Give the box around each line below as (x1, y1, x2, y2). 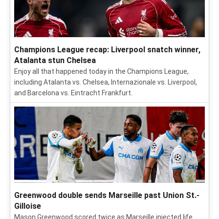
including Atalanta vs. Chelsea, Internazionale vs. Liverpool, (14, 78, 197, 87)
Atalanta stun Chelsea (14, 56, 96, 66)
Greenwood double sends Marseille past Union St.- (14, 191, 199, 200)
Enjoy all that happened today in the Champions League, (14, 67, 189, 76)
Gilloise (14, 201, 41, 211)
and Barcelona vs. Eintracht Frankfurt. (14, 89, 132, 97)
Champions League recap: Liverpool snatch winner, (14, 45, 200, 55)
